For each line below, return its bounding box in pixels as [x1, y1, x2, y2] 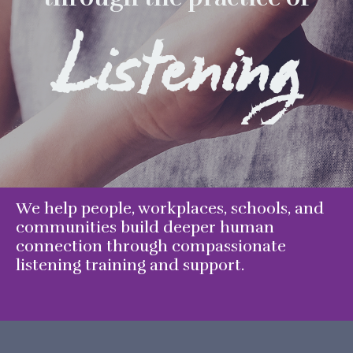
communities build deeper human [16, 217, 274, 238]
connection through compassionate [16, 236, 286, 257]
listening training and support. [16, 255, 248, 276]
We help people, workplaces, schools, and [16, 199, 324, 219]
